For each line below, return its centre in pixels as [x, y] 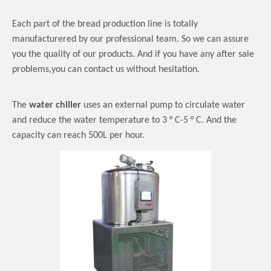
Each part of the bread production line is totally [105, 24]
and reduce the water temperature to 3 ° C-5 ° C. [108, 121]
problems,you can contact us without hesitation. [106, 70]
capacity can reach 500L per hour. [78, 136]
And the [221, 121]
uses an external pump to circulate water [163, 106]
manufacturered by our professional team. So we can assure [130, 40]
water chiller [55, 106]
